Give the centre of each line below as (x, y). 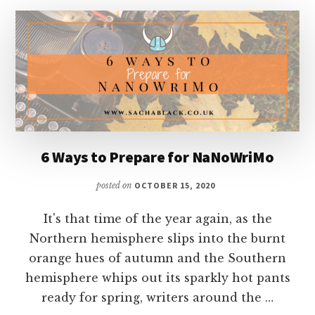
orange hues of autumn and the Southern (157, 258)
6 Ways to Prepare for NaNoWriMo (157, 156)
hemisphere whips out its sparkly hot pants (157, 277)
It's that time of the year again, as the (157, 218)
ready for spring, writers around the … (157, 297)
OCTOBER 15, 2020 (175, 185)
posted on (116, 185)
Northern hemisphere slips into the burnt (157, 238)
